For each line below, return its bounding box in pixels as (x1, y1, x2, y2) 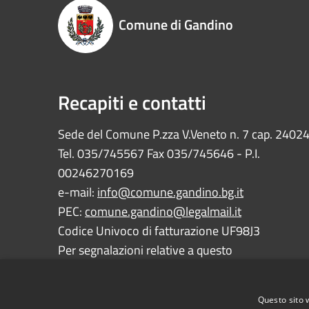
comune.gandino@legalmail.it (85, 202, 241, 221)
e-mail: (58, 183, 97, 202)
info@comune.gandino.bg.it (97, 183, 243, 202)
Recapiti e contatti (58, 88, 210, 118)
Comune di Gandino (119, 14, 233, 36)
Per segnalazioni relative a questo (58, 241, 232, 260)
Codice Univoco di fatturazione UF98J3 (58, 221, 260, 241)
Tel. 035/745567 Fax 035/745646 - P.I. (58, 144, 260, 163)
